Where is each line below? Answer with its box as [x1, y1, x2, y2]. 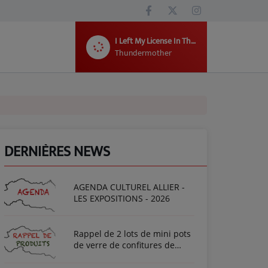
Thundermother [115, 45, 172, 60]
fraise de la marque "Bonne [74, 251, 184, 263]
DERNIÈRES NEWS [4, 140, 110, 164]
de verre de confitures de [74, 239, 175, 251]
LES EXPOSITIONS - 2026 [74, 193, 170, 204]
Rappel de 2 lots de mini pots [74, 228, 191, 240]
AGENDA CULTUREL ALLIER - [74, 181, 185, 193]
